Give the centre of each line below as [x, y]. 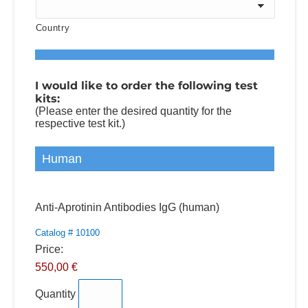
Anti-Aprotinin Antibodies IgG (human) [127, 207]
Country [53, 28]
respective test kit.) [80, 123]
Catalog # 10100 [67, 233]
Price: [49, 249]
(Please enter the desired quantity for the [133, 111]
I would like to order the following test [146, 86]
